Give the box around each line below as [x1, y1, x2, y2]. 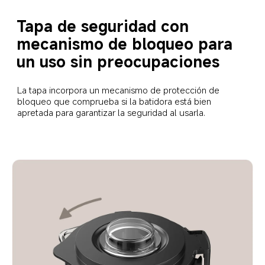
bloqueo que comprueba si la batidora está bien [17, 95, 214, 107]
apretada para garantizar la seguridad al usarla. [17, 106, 205, 118]
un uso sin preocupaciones [17, 51, 220, 72]
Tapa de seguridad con [17, 15, 194, 37]
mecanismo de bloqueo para [17, 33, 238, 54]
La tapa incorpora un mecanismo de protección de [17, 83, 222, 96]
